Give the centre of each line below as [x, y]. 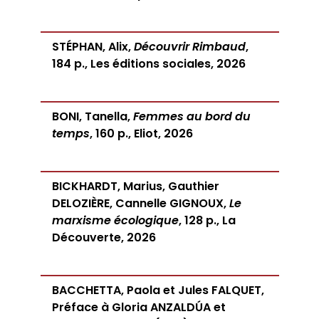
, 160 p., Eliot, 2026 [141, 134]
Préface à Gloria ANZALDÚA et [138, 308]
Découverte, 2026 [104, 238]
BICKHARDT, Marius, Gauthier [135, 187]
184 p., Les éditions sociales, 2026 [148, 64]
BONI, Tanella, [92, 117]
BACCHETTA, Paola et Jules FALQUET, [158, 291]
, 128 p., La [207, 221]
